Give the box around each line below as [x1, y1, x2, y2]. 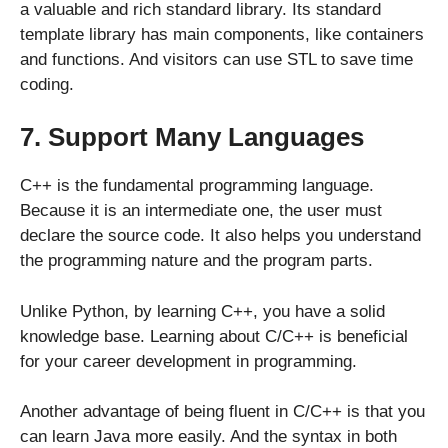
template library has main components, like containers [20, 24, 424, 44]
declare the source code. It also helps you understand [20, 226, 421, 245]
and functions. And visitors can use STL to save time [20, 49, 413, 69]
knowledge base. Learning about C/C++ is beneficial [20, 326, 408, 346]
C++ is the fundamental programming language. [20, 176, 374, 195]
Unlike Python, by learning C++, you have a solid [20, 301, 385, 321]
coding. [20, 74, 74, 94]
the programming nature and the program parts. [20, 251, 373, 270]
